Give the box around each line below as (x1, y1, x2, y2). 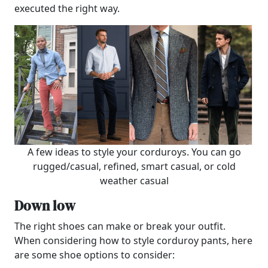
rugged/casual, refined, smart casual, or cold (32, 160, 236, 173)
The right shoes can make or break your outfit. (14, 220, 226, 233)
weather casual (99, 174, 169, 187)
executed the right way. (14, 2, 120, 15)
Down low (14, 196, 75, 215)
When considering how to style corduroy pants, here (14, 234, 252, 247)
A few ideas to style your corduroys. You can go (27, 145, 241, 159)
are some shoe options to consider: (14, 248, 175, 261)
